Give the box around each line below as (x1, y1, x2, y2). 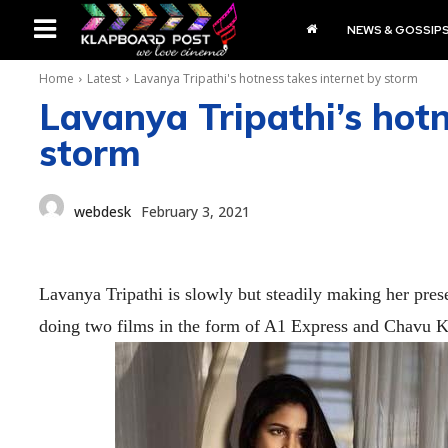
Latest (87, 70, 121, 87)
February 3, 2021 (141, 202, 250, 222)
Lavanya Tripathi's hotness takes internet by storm (134, 70, 418, 87)
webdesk (74, 202, 131, 221)
